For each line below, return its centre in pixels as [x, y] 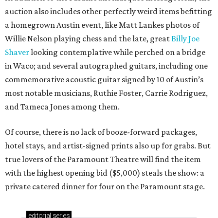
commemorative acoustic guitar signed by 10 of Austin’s [104, 80]
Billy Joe [185, 39]
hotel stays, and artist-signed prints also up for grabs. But [108, 146]
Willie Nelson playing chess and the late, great [88, 39]
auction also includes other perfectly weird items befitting [109, 11]
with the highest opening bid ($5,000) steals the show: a [105, 173]
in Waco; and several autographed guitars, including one [106, 66]
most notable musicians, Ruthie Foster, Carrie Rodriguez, [106, 93]
